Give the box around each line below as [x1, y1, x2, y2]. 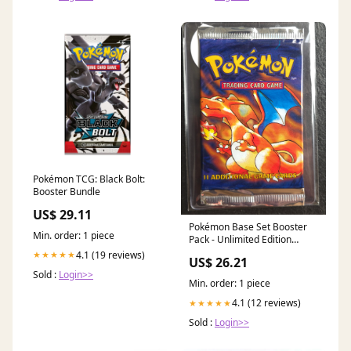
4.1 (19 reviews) [76, 248, 145, 262]
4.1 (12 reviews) [232, 296, 301, 310]
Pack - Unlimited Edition [189, 233, 291, 247]
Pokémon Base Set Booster [189, 220, 307, 234]
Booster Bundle [33, 184, 100, 198]
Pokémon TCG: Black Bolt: [33, 172, 145, 186]
